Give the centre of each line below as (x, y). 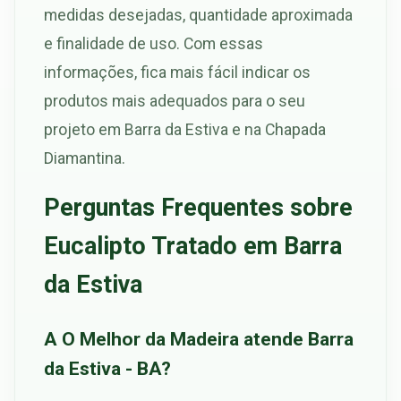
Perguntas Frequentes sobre (198, 207)
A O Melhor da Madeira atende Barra (199, 339)
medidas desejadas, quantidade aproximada (198, 14)
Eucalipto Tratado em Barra (193, 246)
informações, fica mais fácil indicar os (177, 72)
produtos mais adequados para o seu (175, 100)
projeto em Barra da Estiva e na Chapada (185, 129)
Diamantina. (85, 158)
